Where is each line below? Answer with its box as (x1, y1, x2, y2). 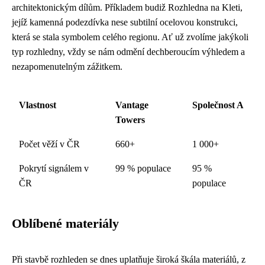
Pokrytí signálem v (19, 163, 89, 173)
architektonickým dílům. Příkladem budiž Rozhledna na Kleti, (12, 2, 243, 12)
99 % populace (115, 163, 171, 173)
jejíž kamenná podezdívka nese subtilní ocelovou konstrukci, (12, 17, 238, 27)
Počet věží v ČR (19, 138, 80, 149)
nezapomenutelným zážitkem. (12, 61, 122, 72)
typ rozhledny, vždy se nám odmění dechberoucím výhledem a (12, 46, 245, 57)
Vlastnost (19, 99, 56, 110)
